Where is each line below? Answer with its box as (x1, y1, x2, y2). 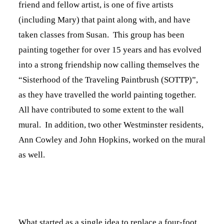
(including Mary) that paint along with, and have (18, 15, 190, 25)
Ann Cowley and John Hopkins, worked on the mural (18, 135, 205, 145)
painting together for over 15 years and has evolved (18, 45, 201, 55)
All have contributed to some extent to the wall (18, 105, 184, 115)
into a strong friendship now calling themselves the (18, 60, 199, 70)
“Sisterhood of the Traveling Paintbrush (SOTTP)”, (18, 75, 198, 85)
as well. (18, 150, 45, 160)
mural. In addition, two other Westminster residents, (18, 120, 203, 130)
